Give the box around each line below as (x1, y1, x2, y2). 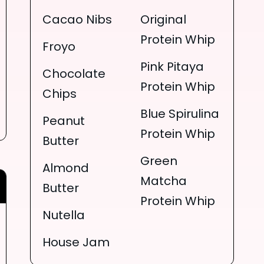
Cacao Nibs (42, 11, 113, 30)
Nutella (42, 206, 85, 226)
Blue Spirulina (140, 105, 219, 124)
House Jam (42, 233, 110, 253)
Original (140, 11, 186, 30)
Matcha (140, 172, 187, 192)
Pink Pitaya (140, 58, 204, 77)
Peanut (42, 112, 85, 131)
